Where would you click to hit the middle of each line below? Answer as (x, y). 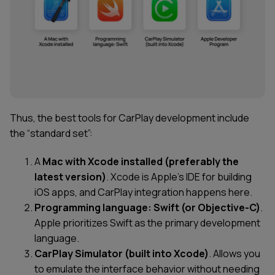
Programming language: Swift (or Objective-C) (147, 208)
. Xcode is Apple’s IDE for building (179, 177)
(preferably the (202, 162)
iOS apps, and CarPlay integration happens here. (143, 192)
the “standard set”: (51, 134)
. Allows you (234, 254)
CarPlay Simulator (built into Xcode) (122, 254)
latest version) (70, 177)
